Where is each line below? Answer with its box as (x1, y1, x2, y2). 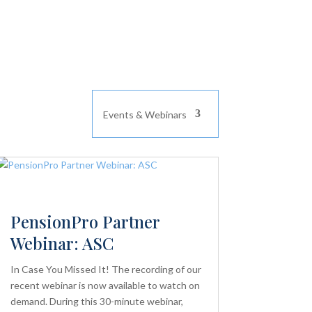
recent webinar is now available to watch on (10, 279, 200, 291)
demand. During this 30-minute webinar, (10, 295, 183, 307)
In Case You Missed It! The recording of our (10, 263, 201, 275)
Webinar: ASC (10, 231, 114, 254)
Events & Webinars (102, 108, 187, 120)
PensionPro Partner (10, 210, 159, 233)
